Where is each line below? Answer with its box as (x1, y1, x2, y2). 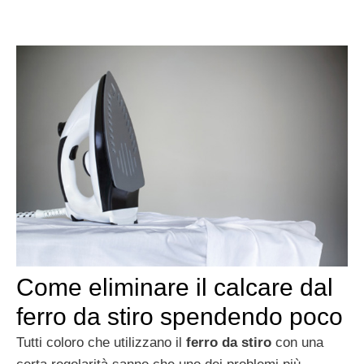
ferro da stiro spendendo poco (16, 303, 343, 331)
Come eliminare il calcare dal (16, 274, 333, 301)
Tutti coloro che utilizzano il (16, 335, 186, 351)
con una (271, 335, 323, 351)
